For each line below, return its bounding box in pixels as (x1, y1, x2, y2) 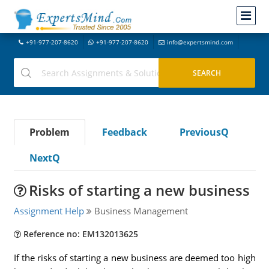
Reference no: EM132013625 (20, 228, 138, 240)
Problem (29, 125, 70, 139)
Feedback (101, 125, 147, 139)
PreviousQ (179, 125, 229, 139)
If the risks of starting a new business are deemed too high (13, 252, 256, 264)
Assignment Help (13, 205, 84, 217)
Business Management (91, 205, 188, 217)
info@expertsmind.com (166, 38, 233, 46)
